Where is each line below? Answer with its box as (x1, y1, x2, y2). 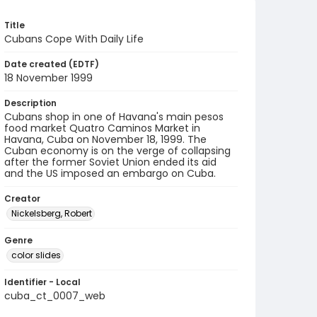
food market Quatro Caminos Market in (4, 121, 200, 135)
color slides (11, 249, 61, 261)
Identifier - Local (4, 276, 81, 288)
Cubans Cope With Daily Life (4, 32, 144, 46)
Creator (4, 192, 40, 204)
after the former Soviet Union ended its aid (4, 155, 217, 169)
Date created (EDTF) (4, 58, 99, 70)
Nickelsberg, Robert (11, 207, 92, 219)
